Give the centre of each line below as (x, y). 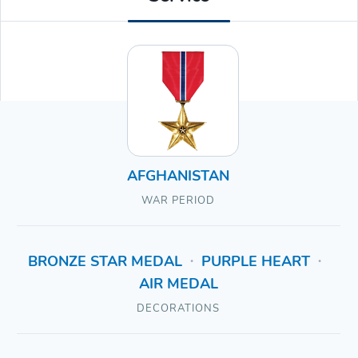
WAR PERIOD (179, 201)
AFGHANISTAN (179, 176)
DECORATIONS (179, 309)
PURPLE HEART (255, 262)
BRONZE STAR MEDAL (105, 262)
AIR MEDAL (178, 284)
